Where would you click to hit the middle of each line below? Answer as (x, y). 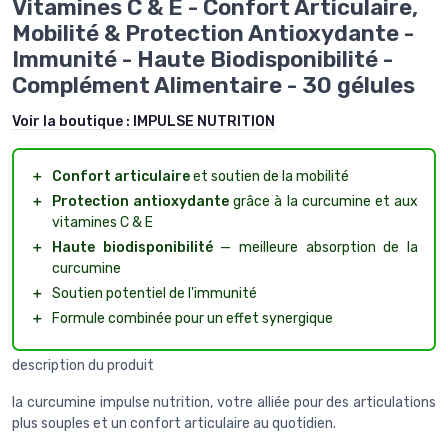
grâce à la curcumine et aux (324, 202)
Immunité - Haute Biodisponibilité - (202, 60)
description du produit (83, 366)
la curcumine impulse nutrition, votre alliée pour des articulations (224, 403)
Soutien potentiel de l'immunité (154, 294)
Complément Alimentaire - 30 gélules (213, 86)
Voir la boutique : (72, 122)
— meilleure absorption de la (315, 248)
